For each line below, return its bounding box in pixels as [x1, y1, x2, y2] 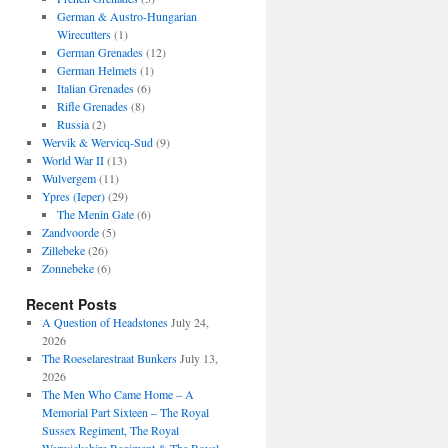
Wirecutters [57, 26, 112, 42]
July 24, [170, 314, 209, 330]
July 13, [179, 350, 218, 366]
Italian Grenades [57, 80, 135, 96]
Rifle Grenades [57, 98, 129, 114]
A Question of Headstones [41, 314, 168, 330]
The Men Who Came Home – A [41, 386, 194, 402]
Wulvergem [41, 170, 96, 186]
